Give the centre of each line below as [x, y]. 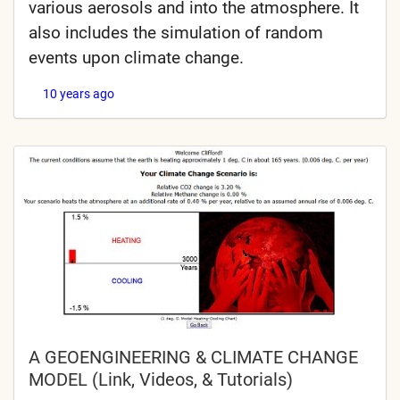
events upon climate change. [136, 58]
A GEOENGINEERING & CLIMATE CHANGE [193, 358]
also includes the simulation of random [176, 33]
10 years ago [79, 94]
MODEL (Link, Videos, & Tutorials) [161, 380]
